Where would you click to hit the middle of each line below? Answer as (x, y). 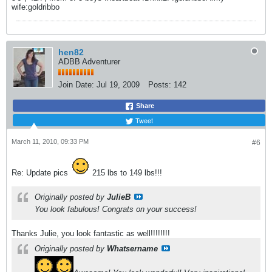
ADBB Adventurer (89, 62)
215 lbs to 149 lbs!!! (126, 173)
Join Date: (76, 85)
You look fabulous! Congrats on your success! (116, 209)
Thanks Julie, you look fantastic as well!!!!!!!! (91, 234)
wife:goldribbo (36, 7)
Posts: (160, 85)
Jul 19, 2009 (118, 85)
